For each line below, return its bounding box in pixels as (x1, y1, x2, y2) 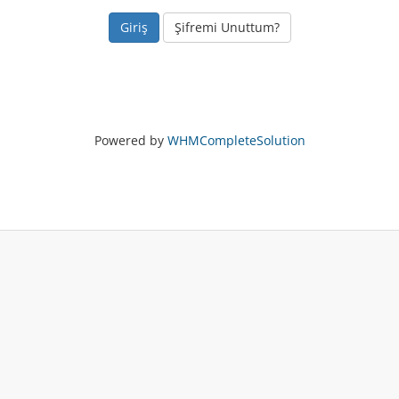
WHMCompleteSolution (167, 132, 305, 149)
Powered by (94, 132, 167, 149)
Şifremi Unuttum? (174, 19, 280, 36)
